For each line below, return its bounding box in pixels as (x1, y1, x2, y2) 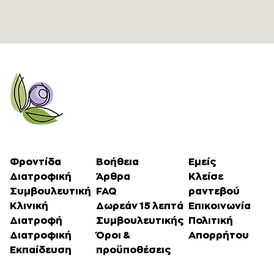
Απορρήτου (188, 230, 249, 240)
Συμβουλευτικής (96, 215, 183, 226)
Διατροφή (10, 215, 62, 226)
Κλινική (10, 201, 48, 211)
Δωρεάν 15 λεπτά (96, 201, 183, 211)
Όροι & (96, 230, 130, 240)
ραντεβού (188, 186, 240, 196)
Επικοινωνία (188, 201, 251, 211)
